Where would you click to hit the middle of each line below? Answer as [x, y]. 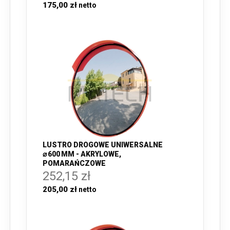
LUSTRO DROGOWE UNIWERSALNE [103, 145]
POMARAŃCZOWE [74, 163]
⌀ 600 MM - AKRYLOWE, [82, 154]
